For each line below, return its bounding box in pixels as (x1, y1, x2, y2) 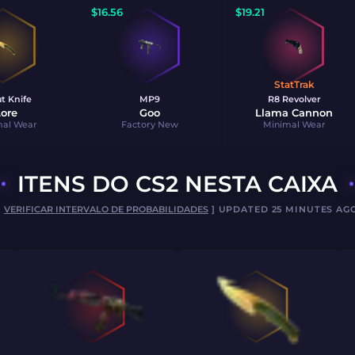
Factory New (121, 119, 178, 130)
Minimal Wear (262, 119, 326, 130)
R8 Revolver (267, 94, 321, 105)
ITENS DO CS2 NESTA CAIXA (17, 170, 338, 197)
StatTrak (273, 78, 315, 90)
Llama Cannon (255, 106, 333, 119)
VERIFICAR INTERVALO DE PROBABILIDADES (3, 204, 208, 215)
